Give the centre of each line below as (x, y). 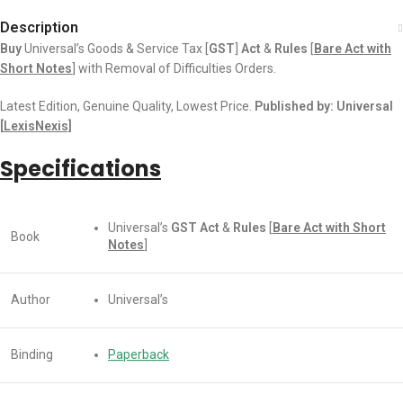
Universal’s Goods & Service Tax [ (116, 48)
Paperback (139, 354)
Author (31, 299)
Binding (32, 354)
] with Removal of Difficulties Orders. (174, 68)
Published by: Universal (324, 106)
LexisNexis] (38, 125)
